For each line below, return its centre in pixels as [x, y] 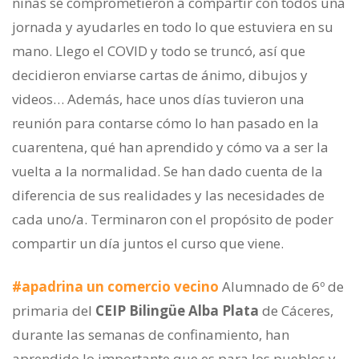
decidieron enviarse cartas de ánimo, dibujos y [160, 75]
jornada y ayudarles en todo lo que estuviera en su [173, 27]
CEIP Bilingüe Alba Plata [177, 311]
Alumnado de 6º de [283, 287]
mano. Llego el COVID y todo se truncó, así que [159, 51]
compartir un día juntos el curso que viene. [148, 244]
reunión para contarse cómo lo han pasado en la [165, 123]
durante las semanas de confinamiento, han [151, 335]
